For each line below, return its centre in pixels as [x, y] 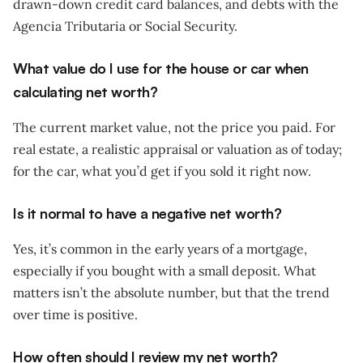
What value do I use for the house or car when [161, 68]
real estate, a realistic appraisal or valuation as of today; [177, 149]
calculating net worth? [85, 91]
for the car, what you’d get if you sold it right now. [162, 171]
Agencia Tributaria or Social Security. [125, 26]
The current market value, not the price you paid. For [174, 127]
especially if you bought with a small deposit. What [164, 270]
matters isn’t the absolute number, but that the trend [171, 292]
